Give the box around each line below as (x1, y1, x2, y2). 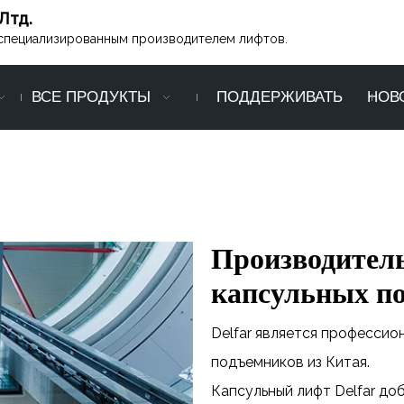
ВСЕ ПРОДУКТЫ (32, 88, 151, 106)
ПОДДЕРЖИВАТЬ (216, 88, 343, 106)
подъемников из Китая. (211, 353, 370, 372)
